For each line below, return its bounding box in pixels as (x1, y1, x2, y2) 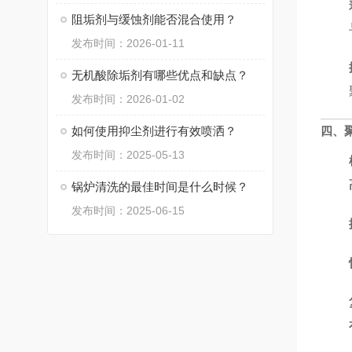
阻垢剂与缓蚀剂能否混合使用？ (71, 13, 236, 26)
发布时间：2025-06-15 (71, 204, 185, 217)
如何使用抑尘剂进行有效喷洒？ (71, 124, 236, 137)
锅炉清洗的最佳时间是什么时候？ (71, 180, 248, 193)
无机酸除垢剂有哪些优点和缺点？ (71, 68, 248, 82)
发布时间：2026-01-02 (71, 93, 185, 105)
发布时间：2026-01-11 (71, 37, 185, 49)
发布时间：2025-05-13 (71, 148, 185, 161)
